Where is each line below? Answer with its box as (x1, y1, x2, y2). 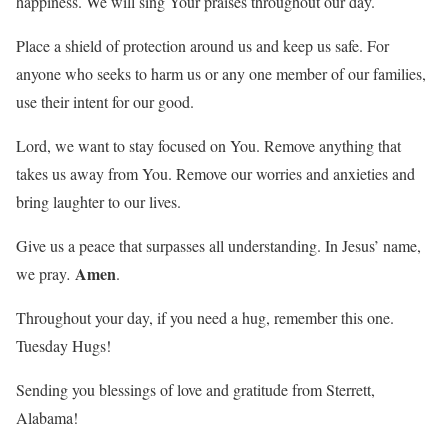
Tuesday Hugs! (16, 335, 111, 357)
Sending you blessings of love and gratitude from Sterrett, (16, 379, 375, 401)
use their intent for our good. (16, 91, 194, 113)
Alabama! (16, 407, 78, 429)
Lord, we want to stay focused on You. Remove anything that (16, 135, 401, 157)
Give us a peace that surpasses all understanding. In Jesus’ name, (16, 235, 421, 257)
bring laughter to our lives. (16, 191, 181, 213)
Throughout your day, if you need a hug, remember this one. (16, 307, 394, 329)
